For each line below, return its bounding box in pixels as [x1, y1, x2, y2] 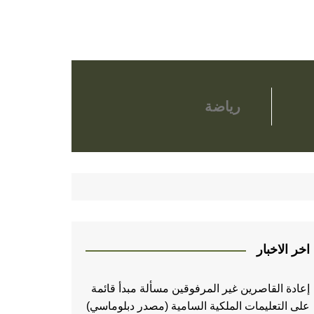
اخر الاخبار [257, 243, 310, 257]
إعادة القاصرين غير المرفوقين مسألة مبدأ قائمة [91, 282, 310, 295]
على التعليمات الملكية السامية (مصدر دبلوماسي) [86, 300, 310, 313]
